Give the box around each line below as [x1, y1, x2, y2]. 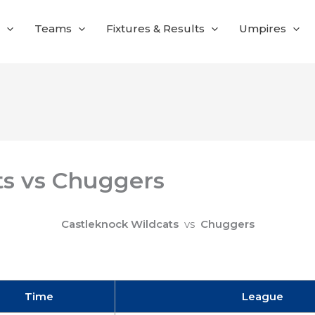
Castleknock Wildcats [60, 217, 179, 231]
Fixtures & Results [106, 21, 205, 35]
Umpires [239, 21, 286, 35]
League [241, 290, 283, 303]
